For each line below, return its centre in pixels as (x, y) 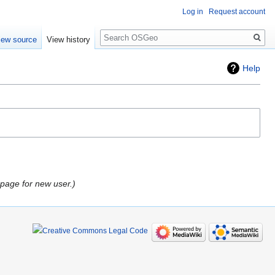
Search (120, 31)
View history (69, 40)
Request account (237, 12)
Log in (193, 12)
